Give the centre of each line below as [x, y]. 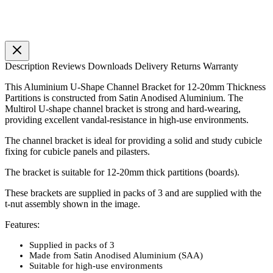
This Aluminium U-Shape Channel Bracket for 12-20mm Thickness [135, 87]
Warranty [221, 66]
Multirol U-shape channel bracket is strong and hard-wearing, [123, 108]
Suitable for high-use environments [97, 265]
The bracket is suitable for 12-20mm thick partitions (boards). [122, 172]
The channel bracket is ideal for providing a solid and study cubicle [133, 140]
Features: [22, 224]
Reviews [70, 66]
